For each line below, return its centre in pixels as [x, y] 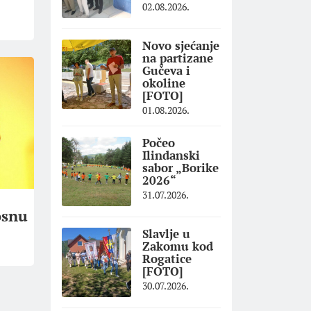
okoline [164, 83]
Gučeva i [166, 71]
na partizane [178, 58]
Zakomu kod [178, 246]
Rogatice [167, 259]
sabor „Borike [180, 168]
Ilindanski [171, 155]
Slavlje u [166, 234]
